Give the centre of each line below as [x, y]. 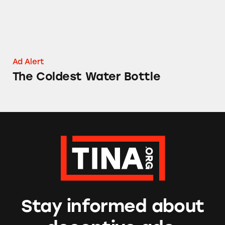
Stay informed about [113, 206]
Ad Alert [28, 62]
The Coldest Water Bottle [86, 77]
